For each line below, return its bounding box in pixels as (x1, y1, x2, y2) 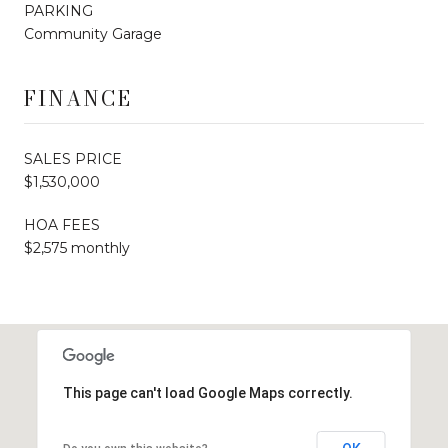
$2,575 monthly (24, 238, 130, 257)
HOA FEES (24, 215, 100, 234)
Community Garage (24, 24, 162, 43)
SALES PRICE (24, 149, 122, 168)
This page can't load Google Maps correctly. (62, 384, 353, 401)
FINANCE (24, 82, 132, 114)
